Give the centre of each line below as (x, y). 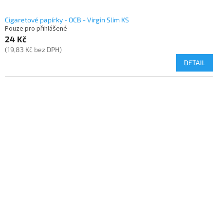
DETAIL (195, 63)
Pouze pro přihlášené (36, 29)
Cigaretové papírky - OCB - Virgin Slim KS (67, 20)
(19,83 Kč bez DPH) (33, 50)
